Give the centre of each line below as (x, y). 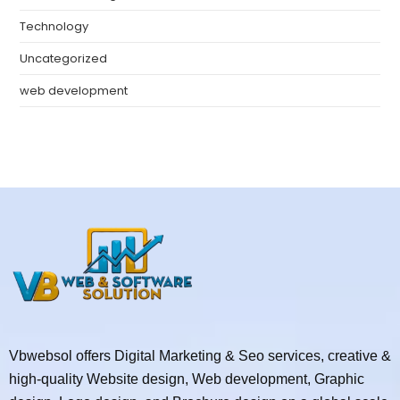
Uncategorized (64, 58)
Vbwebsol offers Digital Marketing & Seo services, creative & (200, 355)
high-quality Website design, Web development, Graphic (187, 379)
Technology (54, 26)
